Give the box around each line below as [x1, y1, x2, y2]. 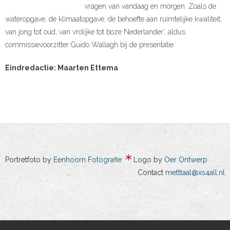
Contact [138, 168, 165, 177]
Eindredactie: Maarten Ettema [5, 64, 118, 73]
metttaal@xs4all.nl [165, 168, 225, 177]
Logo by [133, 156, 164, 164]
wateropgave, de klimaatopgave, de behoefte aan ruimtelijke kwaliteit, [5, 15, 222, 24]
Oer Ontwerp [164, 156, 207, 164]
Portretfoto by [5, 156, 53, 164]
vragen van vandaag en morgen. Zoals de [85, 3, 216, 11]
